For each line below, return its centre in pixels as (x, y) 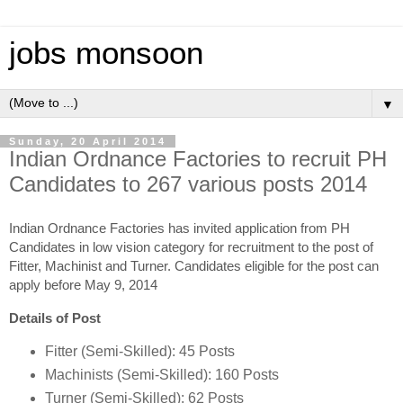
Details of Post (55, 318)
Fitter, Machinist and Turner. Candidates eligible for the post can (194, 265)
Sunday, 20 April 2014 (88, 141)
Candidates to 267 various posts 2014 (188, 184)
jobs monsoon (106, 53)
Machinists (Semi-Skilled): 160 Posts (161, 374)
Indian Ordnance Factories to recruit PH (198, 159)
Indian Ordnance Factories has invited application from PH (179, 228)
